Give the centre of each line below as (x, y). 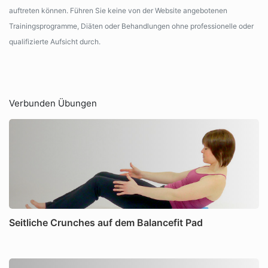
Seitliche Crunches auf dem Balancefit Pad (106, 223)
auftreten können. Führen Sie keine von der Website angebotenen (118, 10)
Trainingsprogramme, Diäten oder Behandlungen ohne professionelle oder (131, 26)
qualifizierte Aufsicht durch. (55, 42)
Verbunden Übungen (53, 103)
